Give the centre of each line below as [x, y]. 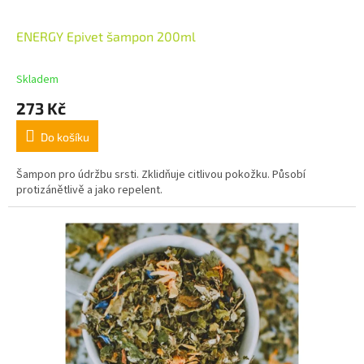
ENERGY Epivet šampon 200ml [106, 37]
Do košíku [65, 137]
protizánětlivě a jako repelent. [89, 191]
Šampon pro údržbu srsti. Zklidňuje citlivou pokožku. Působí [161, 175]
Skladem [37, 80]
